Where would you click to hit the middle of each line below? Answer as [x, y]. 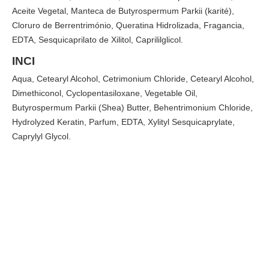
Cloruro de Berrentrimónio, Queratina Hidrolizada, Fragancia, [128, 25]
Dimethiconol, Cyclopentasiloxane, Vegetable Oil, [105, 93]
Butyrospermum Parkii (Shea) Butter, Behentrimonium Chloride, [132, 108]
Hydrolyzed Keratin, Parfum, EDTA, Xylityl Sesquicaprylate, [123, 122]
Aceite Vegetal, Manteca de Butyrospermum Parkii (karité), [123, 11]
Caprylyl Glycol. [41, 137]
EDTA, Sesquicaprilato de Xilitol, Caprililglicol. [98, 39]
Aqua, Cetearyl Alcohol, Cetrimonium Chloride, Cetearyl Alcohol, [133, 79]
